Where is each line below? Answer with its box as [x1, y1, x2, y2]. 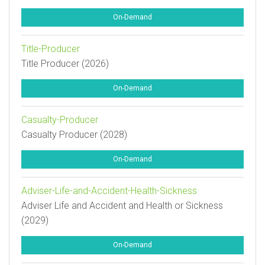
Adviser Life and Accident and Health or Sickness [21, 200, 223, 211]
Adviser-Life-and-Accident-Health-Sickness [21, 185, 197, 196]
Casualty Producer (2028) [21, 129, 127, 140]
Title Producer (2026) [21, 58, 109, 69]
